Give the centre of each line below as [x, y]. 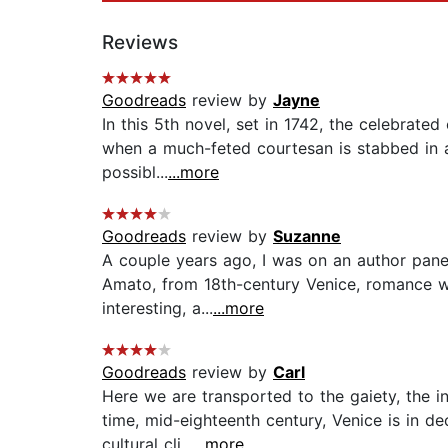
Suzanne [307, 236]
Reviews [140, 43]
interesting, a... [157, 308]
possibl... [135, 172]
